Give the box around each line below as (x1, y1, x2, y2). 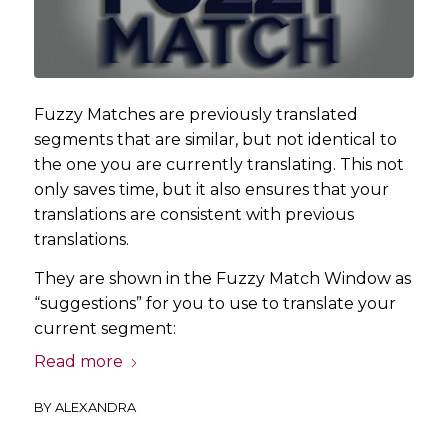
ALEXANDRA (54, 399, 136, 416)
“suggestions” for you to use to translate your (33, 293, 396, 313)
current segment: (33, 318, 176, 338)
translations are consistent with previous (33, 204, 354, 224)
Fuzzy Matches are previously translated (33, 104, 358, 124)
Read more (33, 352, 123, 372)
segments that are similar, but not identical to (33, 129, 397, 149)
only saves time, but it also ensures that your (33, 179, 389, 199)
